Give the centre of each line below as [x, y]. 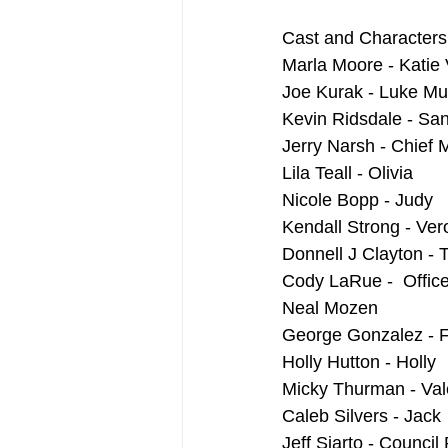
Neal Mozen [330, 308]
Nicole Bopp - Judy [357, 200]
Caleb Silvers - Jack [361, 416]
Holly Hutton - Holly [359, 362]
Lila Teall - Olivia [347, 173]
